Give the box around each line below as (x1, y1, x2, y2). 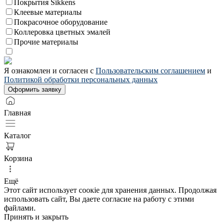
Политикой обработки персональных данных (4, 75, 158, 84)
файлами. (4, 203, 36, 212)
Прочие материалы (14, 37, 78, 46)
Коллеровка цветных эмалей (14, 27, 111, 36)
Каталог (4, 131, 31, 140)
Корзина (4, 154, 32, 163)
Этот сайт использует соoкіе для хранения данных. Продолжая (4, 185, 217, 194)
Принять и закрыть (4, 212, 68, 221)
